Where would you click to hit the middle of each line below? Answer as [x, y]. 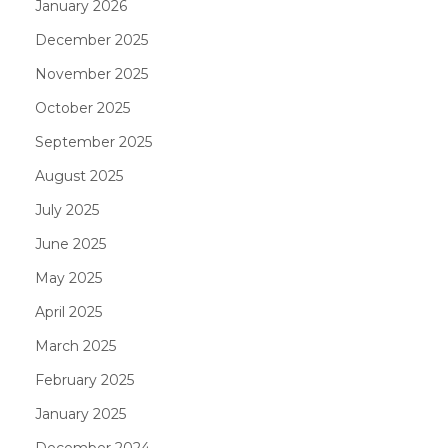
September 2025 [93, 141]
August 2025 [79, 175]
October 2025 [82, 107]
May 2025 [68, 277]
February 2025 [84, 379]
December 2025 [91, 39]
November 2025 [91, 73]
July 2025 [67, 209]
